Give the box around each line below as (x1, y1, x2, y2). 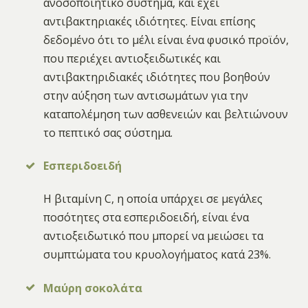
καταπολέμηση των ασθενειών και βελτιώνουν (43, 106, 289, 122)
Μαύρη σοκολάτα (43, 280, 143, 296)
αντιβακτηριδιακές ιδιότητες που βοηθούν (43, 69, 271, 85)
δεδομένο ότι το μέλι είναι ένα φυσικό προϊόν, (43, 32, 289, 47)
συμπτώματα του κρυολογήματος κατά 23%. (43, 247, 272, 263)
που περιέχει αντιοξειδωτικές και (43, 50, 221, 66)
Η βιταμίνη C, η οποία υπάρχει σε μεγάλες (43, 191, 263, 207)
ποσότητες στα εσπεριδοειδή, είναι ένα (43, 210, 250, 225)
